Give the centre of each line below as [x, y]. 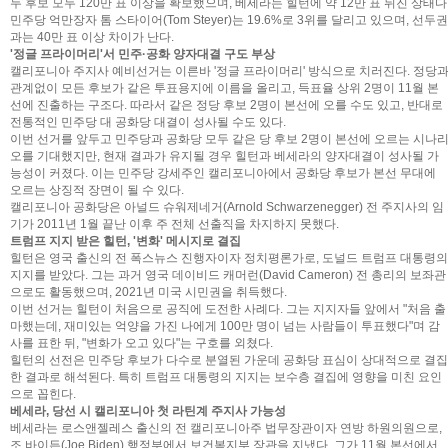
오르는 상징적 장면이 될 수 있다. [97, 190]
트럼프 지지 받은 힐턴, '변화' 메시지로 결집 [125, 241]
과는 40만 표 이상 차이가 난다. [92, 37]
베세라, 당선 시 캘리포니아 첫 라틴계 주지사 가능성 [148, 411]
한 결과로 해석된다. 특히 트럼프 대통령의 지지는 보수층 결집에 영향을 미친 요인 [226, 377]
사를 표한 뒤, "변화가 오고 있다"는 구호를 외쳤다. [141, 343]
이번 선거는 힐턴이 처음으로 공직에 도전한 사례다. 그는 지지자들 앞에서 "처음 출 [228, 309]
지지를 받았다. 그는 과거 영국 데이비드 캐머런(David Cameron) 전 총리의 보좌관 [228, 275]
